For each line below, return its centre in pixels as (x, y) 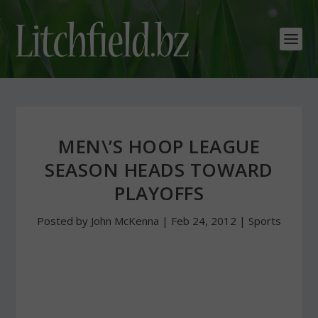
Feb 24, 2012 (204, 221)
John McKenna (125, 221)
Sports (265, 221)
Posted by (64, 221)
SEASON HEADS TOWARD (159, 170)
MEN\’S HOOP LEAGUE (159, 146)
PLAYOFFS (159, 193)
